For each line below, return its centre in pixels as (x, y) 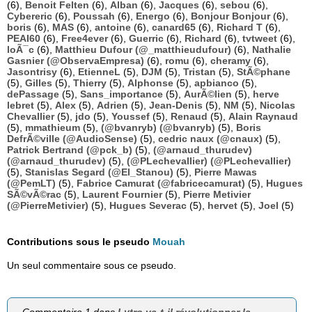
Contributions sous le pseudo (80, 242)
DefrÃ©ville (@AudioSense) (72, 139)
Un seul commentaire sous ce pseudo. (92, 266)
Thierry (90, 83)
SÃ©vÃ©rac (34, 195)
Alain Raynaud (263, 117)
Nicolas (278, 106)
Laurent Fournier (122, 195)
